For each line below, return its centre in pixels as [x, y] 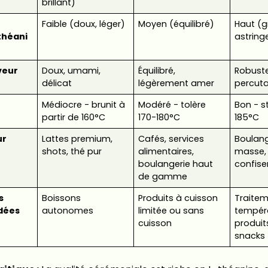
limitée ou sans [171, 210]
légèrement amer [176, 83]
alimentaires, [166, 151]
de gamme [162, 176]
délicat [57, 83]
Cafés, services [171, 138]
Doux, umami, [71, 70]
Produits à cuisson [178, 198]
